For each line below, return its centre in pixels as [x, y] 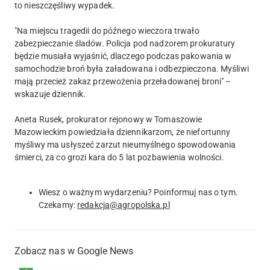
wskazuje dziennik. [50, 94]
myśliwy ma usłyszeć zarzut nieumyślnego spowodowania [125, 144]
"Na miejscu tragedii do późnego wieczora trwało [107, 30]
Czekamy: [58, 205]
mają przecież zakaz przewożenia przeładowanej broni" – [123, 81]
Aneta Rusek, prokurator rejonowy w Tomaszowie [108, 119]
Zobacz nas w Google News [74, 251]
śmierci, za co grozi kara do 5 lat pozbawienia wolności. [119, 157]
